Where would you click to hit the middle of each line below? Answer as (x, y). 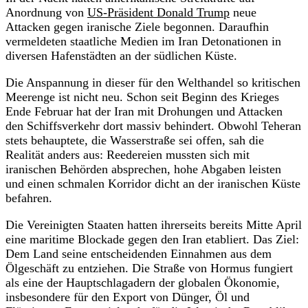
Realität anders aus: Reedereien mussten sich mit (128, 154)
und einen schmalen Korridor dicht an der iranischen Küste (153, 183)
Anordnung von (46, 12)
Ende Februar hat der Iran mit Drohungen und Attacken (144, 111)
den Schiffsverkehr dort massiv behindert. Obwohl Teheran (153, 125)
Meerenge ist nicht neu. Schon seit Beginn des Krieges (142, 97)
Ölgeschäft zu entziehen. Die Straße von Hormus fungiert (149, 268)
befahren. (29, 198)
